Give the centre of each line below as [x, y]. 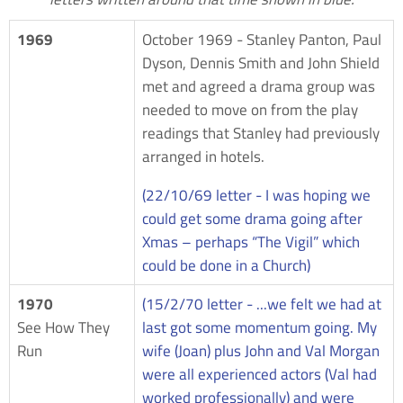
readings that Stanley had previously [261, 133]
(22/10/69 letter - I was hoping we [256, 195]
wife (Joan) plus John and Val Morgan [261, 350]
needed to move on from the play [250, 109]
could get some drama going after [252, 218]
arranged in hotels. [203, 156]
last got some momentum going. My [260, 327]
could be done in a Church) [226, 265]
